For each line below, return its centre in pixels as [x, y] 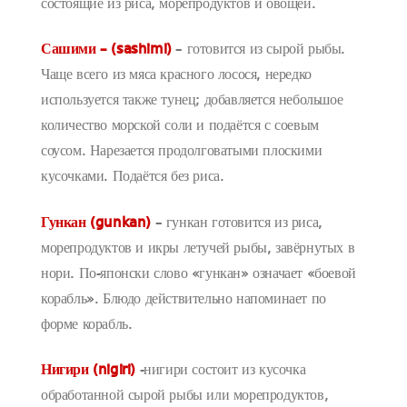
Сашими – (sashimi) [106, 50]
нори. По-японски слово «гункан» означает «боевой [199, 274]
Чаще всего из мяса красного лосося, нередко [176, 76]
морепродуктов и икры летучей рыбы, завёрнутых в [198, 248]
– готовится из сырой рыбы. [258, 50]
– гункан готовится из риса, [237, 223]
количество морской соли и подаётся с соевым [180, 127]
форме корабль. [87, 325]
